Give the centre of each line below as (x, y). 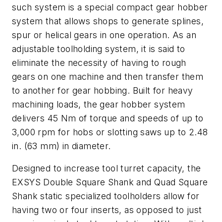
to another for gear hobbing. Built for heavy (103, 90)
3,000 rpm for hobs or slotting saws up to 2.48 (110, 132)
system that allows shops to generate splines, (108, 21)
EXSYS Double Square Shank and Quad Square (110, 182)
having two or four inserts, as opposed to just (107, 210)
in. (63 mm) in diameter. (61, 146)
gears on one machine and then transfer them (108, 76)
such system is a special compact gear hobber (110, 7)
